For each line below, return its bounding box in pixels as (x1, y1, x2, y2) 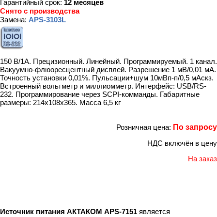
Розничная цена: (116, 123, 173, 131)
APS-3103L (29, 15, 66, 24)
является (137, 207, 170, 216)
